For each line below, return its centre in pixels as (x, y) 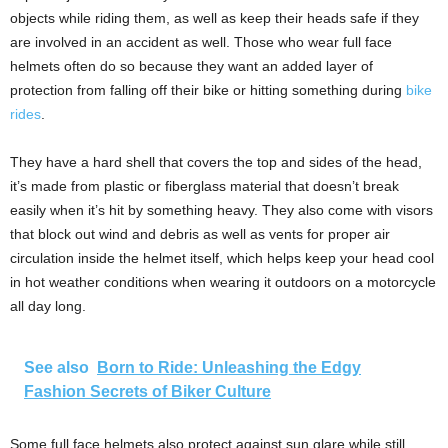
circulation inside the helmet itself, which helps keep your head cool (222, 257)
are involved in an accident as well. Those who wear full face (201, 41)
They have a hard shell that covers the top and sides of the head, (216, 161)
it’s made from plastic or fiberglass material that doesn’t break (204, 185)
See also (56, 367)
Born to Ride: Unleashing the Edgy (229, 367)
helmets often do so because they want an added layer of (191, 65)
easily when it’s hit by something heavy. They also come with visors (221, 209)
